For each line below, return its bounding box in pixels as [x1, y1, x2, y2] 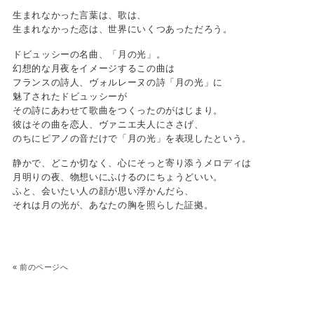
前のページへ [20, 263, 69, 272]
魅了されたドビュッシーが [13, 91, 128, 102]
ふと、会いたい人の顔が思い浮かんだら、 [13, 186, 195, 196]
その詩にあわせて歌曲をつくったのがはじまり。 [13, 105, 223, 116]
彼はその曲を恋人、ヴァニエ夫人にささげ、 [13, 119, 204, 130]
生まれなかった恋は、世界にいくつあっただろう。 [13, 25, 233, 35]
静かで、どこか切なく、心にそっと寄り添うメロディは [13, 158, 252, 168]
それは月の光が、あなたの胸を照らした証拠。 [13, 200, 214, 210]
